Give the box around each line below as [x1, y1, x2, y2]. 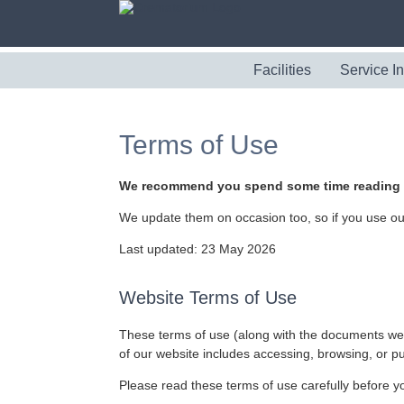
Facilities [253, 62, 311, 78]
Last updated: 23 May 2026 [119, 242, 276, 256]
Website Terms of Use [119, 288, 297, 308]
